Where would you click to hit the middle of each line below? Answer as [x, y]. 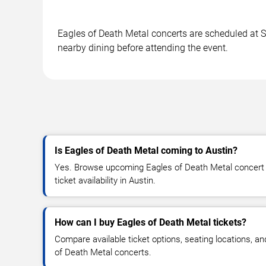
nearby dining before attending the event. [143, 47]
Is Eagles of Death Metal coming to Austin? [146, 150]
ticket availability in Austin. [105, 180]
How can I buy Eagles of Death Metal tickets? [151, 222]
